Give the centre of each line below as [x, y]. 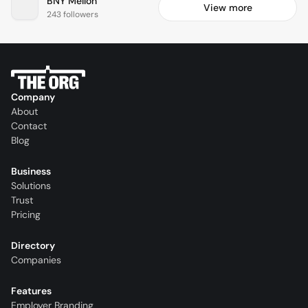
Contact [29, 126]
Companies [36, 260]
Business [31, 172]
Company [33, 97]
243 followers [73, 15]
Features [31, 291]
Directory [33, 246]
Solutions [31, 186]
